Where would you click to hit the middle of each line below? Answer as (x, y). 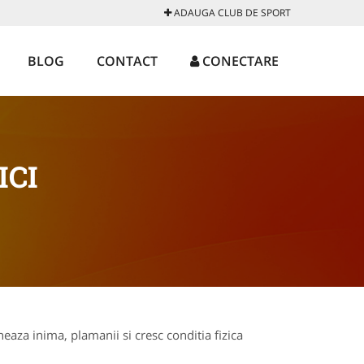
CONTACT (127, 61)
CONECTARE (239, 61)
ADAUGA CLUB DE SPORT (231, 13)
